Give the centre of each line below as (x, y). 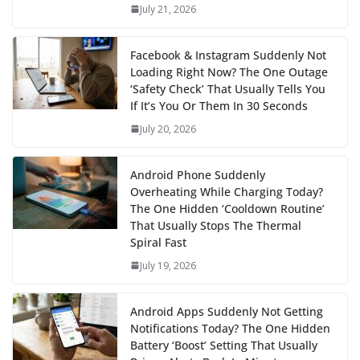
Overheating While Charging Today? (227, 191)
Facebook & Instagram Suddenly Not (228, 55)
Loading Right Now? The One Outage (229, 72)
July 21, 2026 (168, 9)
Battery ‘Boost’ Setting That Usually (224, 345)
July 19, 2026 (168, 265)
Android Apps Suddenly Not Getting (227, 311)
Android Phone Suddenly (198, 174)
